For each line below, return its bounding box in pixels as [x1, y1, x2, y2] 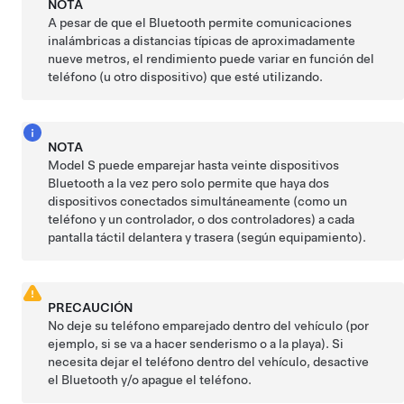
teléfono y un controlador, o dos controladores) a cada [48, 211, 355, 226]
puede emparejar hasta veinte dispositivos [96, 157, 340, 172]
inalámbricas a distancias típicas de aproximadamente [48, 32, 356, 48]
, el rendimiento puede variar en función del [126, 50, 375, 66]
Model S [48, 157, 96, 172]
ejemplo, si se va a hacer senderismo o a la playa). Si [48, 335, 344, 351]
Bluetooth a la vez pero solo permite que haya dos [48, 175, 330, 190]
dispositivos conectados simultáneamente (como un [48, 193, 348, 208]
